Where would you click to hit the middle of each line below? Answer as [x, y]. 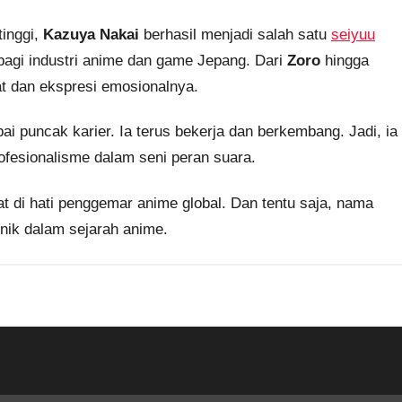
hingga [345, 61]
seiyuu [353, 35]
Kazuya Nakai [91, 35]
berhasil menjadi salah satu [235, 35]
